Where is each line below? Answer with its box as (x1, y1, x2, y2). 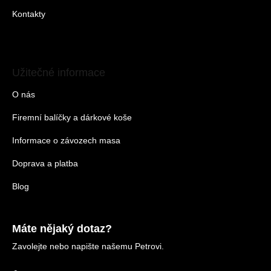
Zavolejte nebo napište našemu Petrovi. (12, 241, 164, 251)
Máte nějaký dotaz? (12, 222, 112, 235)
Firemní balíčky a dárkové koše (12, 112, 132, 122)
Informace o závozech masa (12, 135, 120, 145)
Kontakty (12, 8, 45, 19)
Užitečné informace (12, 66, 105, 79)
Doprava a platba (12, 158, 78, 168)
